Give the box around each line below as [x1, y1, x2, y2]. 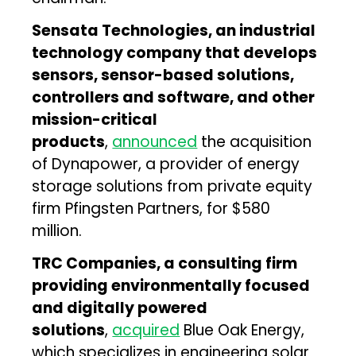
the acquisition [197, 130, 312, 153]
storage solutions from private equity [32, 175, 313, 197]
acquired [112, 319, 180, 341]
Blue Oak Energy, [180, 319, 305, 341]
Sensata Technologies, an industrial [32, 19, 316, 41]
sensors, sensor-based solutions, [32, 64, 295, 86]
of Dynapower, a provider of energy [32, 153, 300, 175]
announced [112, 130, 198, 153]
